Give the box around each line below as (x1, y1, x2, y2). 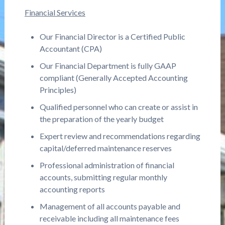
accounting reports (39, 184, 105, 194)
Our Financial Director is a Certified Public (39, 32, 185, 41)
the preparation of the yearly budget (39, 114, 164, 124)
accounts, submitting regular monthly (39, 172, 167, 182)
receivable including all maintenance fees (39, 213, 179, 223)
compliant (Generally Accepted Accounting (39, 73, 188, 82)
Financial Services (24, 8, 85, 17)
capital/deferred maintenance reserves (39, 143, 172, 153)
